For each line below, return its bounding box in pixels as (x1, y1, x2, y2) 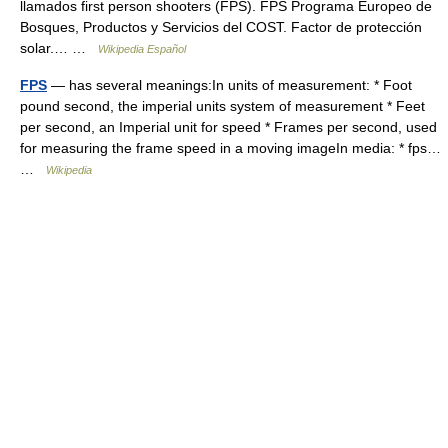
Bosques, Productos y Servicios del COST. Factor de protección (20, 19, 422, 35)
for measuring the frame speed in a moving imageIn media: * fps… (20, 140, 441, 156)
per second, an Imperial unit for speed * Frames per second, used (20, 119, 437, 135)
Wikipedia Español (98, 43, 186, 55)
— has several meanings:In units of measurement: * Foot (47, 77, 412, 93)
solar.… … (20, 40, 98, 56)
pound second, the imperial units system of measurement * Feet (20, 98, 425, 114)
